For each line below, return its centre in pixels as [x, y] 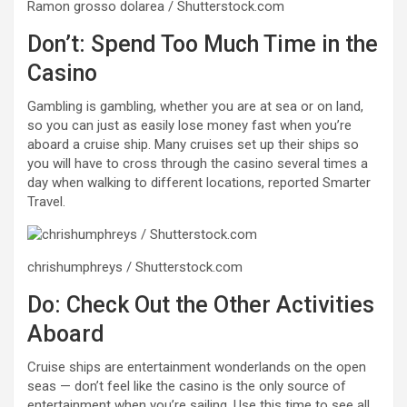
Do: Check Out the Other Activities [201, 304]
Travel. [46, 201]
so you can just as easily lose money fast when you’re [189, 125]
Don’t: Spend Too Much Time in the [203, 44]
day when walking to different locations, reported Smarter [199, 182]
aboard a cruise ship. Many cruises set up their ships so [193, 144]
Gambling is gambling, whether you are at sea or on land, [195, 106]
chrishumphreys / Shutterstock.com [135, 267]
